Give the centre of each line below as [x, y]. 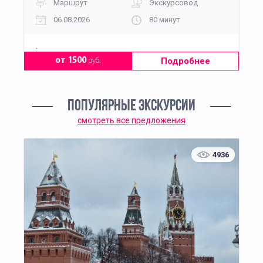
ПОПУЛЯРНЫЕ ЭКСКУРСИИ [131, 107]
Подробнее [185, 61]
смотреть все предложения [131, 121]
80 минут [165, 19]
